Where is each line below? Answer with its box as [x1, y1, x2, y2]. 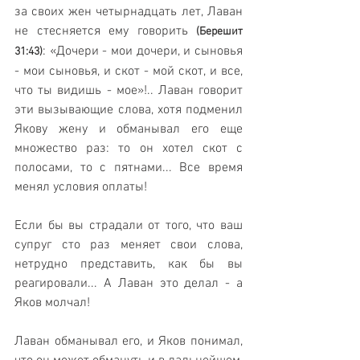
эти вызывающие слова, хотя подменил [14, 102, 243, 119]
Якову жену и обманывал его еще [14, 121, 243, 138]
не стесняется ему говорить [14, 23, 196, 40]
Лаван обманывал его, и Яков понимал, [14, 333, 243, 350]
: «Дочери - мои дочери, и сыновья [43, 43, 243, 60]
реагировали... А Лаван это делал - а [14, 276, 243, 292]
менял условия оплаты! [14, 179, 147, 196]
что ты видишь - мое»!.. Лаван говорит [14, 83, 243, 100]
